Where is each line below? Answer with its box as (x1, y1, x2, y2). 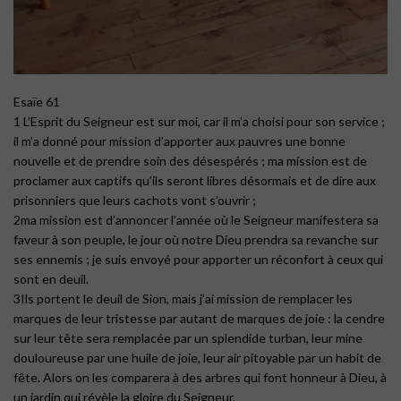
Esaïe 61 (13, 94, 60, 110)
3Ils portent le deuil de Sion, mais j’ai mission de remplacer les (13, 291, 353, 307)
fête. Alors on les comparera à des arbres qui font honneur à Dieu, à (13, 370, 387, 386)
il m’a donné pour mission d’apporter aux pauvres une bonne (13, 133, 346, 149)
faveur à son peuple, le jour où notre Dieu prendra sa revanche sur (13, 232, 379, 248)
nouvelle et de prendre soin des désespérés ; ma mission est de (13, 153, 367, 169)
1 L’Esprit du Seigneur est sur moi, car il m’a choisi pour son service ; (13, 114, 385, 130)
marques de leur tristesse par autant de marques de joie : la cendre (13, 311, 385, 327)
